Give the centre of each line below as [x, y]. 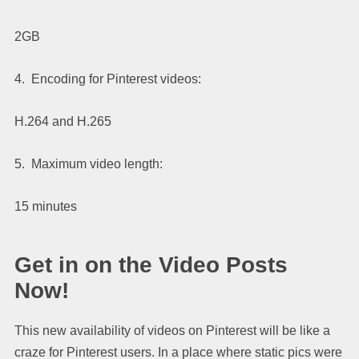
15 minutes [46, 206]
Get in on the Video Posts [151, 264]
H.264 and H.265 [63, 121]
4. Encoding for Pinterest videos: [108, 79]
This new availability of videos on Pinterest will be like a [172, 330]
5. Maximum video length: [89, 163]
